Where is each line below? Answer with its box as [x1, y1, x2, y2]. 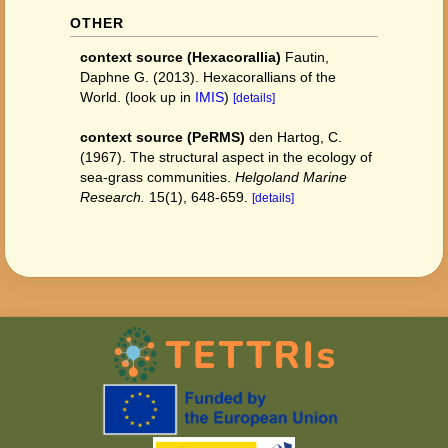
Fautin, [285, 49, 329, 65]
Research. [80, 189, 145, 205]
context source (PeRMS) [80, 129, 245, 145]
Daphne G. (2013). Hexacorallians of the [80, 69, 336, 85]
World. [80, 89, 125, 105]
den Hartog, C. [249, 129, 342, 145]
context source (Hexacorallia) [80, 49, 281, 65]
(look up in [125, 89, 195, 105]
